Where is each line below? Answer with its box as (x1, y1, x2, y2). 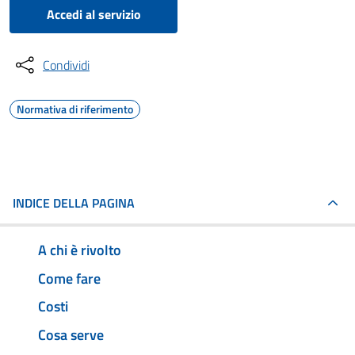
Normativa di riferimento (17, 101, 133, 117)
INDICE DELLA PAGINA (13, 193, 135, 212)
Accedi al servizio (46, 5, 141, 24)
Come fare (38, 267, 101, 289)
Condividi (43, 55, 90, 74)
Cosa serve (38, 324, 104, 346)
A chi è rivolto (38, 239, 121, 261)
